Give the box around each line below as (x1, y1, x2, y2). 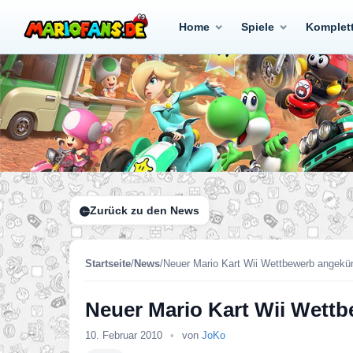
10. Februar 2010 (85, 329, 165, 341)
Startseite (85, 258, 131, 269)
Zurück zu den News (90, 204, 199, 217)
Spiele (241, 20, 274, 33)
